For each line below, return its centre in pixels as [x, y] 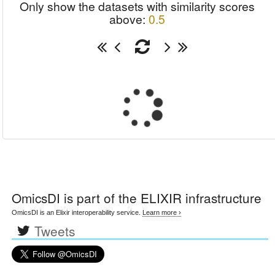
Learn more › [162, 212]
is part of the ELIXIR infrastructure [161, 198]
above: [129, 19]
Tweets [55, 231]
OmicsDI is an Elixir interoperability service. [77, 212]
